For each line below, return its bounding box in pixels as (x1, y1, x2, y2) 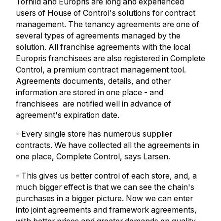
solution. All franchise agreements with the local (15, 42, 190, 52)
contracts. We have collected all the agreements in (15, 141, 199, 150)
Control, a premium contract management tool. (15, 65, 186, 74)
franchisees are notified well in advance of (15, 99, 171, 109)
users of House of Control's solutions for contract (15, 8, 195, 18)
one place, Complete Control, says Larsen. (15, 152, 172, 162)
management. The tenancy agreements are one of (15, 19, 199, 29)
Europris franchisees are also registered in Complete (15, 53, 205, 63)
